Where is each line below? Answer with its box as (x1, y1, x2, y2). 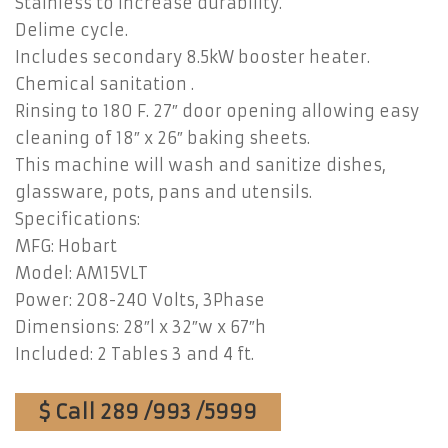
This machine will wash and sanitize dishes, (15, 155, 386, 175)
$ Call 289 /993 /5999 (39, 399, 257, 424)
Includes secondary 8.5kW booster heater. (15, 47, 370, 67)
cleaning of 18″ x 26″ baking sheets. (15, 128, 310, 148)
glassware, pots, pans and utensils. (15, 182, 312, 202)
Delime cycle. (15, 20, 128, 40)
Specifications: (15, 209, 140, 229)
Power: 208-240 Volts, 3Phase (15, 290, 265, 310)
